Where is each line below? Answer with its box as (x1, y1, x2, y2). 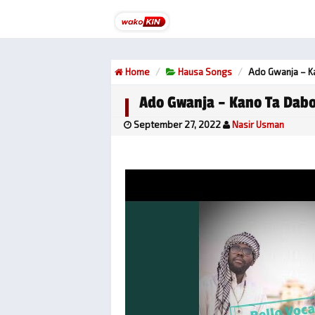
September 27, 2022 (134, 119, 221, 130)
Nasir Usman (232, 119, 284, 130)
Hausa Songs (178, 66, 232, 77)
